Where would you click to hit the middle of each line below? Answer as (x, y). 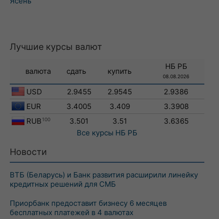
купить (120, 71)
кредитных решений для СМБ (63, 184)
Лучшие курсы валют (56, 47)
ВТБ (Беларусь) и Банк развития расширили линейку (104, 175)
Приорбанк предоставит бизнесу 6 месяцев (88, 203)
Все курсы (95, 133)
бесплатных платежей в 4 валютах (72, 212)
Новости (28, 152)
